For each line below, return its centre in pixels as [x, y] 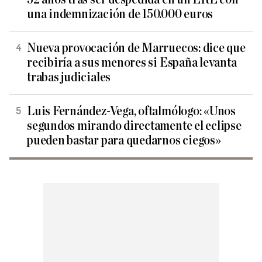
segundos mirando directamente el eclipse [134, 126]
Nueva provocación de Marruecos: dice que [136, 49]
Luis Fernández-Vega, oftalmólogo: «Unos [132, 112]
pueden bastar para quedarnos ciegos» [124, 141]
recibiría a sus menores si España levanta [132, 63]
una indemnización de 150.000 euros [120, 15]
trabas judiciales [69, 78]
